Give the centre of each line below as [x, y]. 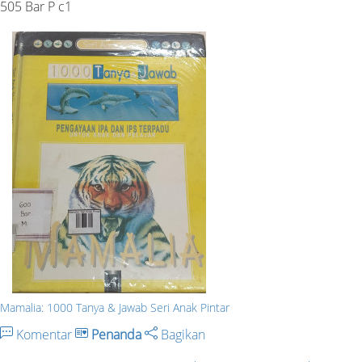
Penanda [116, 335]
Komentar [44, 335]
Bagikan [181, 335]
